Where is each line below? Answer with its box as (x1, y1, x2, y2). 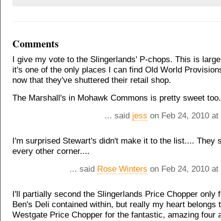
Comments (12, 37, 59, 51)
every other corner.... (12, 147, 90, 156)
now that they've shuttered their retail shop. (12, 75, 171, 85)
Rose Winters (97, 164, 147, 174)
